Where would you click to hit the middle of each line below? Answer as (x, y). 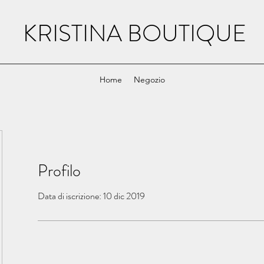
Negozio (149, 80)
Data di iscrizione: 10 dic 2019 (91, 196)
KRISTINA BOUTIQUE (134, 33)
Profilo (59, 171)
